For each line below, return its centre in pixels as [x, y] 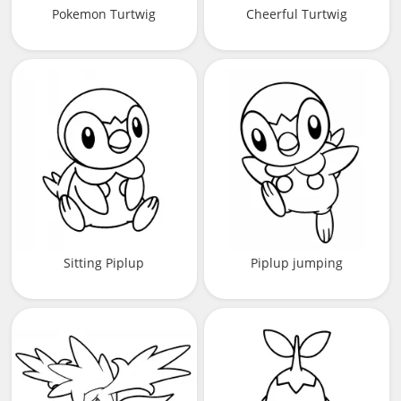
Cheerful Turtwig [297, 14]
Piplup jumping [297, 262]
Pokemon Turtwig [104, 14]
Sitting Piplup [104, 262]
